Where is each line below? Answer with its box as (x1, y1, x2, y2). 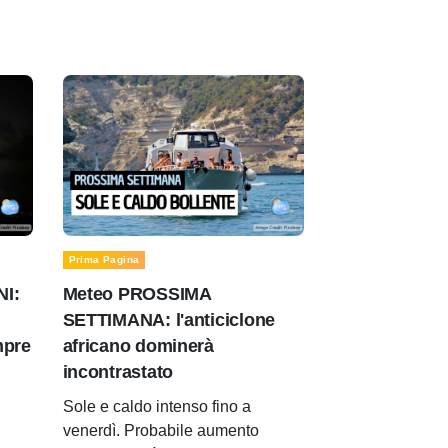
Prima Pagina (68, 254, 140, 266)
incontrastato (62, 362, 173, 383)
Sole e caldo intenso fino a (62, 398, 251, 416)
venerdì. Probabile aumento (62, 422, 259, 440)
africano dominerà (62, 336, 214, 357)
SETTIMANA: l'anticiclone (62, 310, 276, 331)
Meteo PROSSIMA (62, 284, 211, 305)
